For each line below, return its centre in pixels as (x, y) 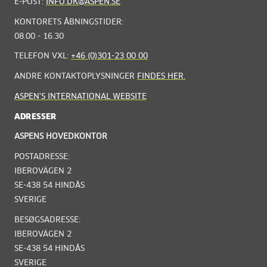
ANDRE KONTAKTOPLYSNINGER (76, 77)
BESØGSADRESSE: (47, 220)
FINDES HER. (161, 77)
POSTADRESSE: (42, 157)
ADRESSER (35, 117)
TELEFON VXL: (43, 57)
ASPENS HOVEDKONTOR (61, 137)
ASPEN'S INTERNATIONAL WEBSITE (80, 97)
